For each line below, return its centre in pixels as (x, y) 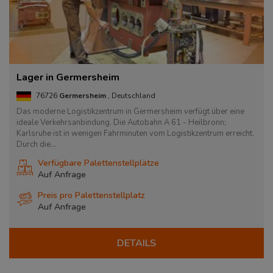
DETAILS (136, 243)
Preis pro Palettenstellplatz (91, 196)
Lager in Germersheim (68, 78)
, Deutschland (132, 96)
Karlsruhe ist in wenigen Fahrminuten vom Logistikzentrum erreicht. (135, 134)
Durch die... (36, 145)
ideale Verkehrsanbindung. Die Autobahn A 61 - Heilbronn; (121, 123)
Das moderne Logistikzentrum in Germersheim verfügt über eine (130, 112)
